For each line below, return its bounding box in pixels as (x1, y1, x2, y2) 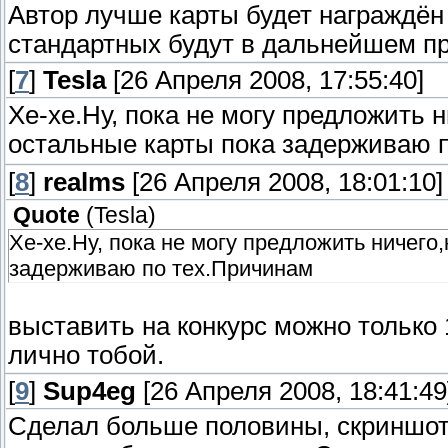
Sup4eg (43, 377, 136, 406)
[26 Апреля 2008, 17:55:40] (106, 66, 424, 95)
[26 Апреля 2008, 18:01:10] (125, 168, 443, 197)
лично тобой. (8, 341, 164, 370)
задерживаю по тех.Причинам (9, 256, 313, 282)
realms (43, 168, 125, 197)
